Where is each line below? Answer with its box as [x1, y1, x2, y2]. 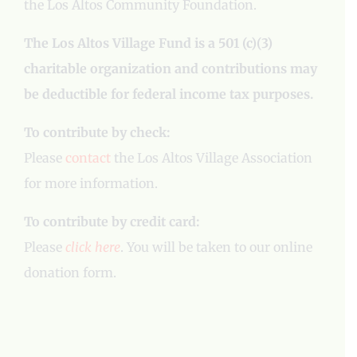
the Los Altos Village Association [111, 149, 312, 166]
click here [65, 238, 120, 255]
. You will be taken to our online [120, 238, 312, 255]
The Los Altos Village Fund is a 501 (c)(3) [24, 34, 273, 51]
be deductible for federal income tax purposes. [24, 85, 313, 102]
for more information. [24, 175, 158, 191]
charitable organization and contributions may [24, 60, 317, 76]
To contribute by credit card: [24, 213, 200, 229]
